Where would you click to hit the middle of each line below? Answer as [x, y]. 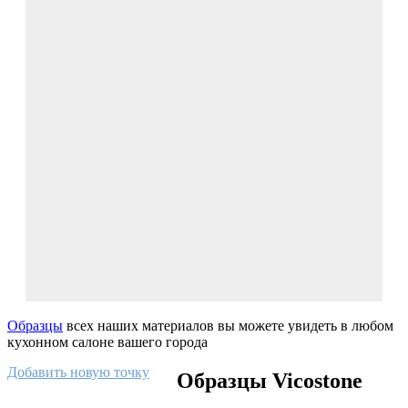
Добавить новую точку [78, 372]
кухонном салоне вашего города [107, 342]
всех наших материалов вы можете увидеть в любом [228, 325]
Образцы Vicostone [270, 380]
